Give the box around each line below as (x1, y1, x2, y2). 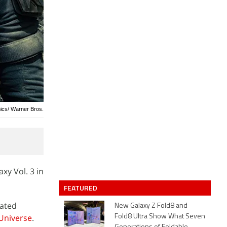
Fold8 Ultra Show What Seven (115, 213, 205, 220)
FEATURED (64, 182, 99, 193)
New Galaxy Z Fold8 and (115, 202, 187, 210)
